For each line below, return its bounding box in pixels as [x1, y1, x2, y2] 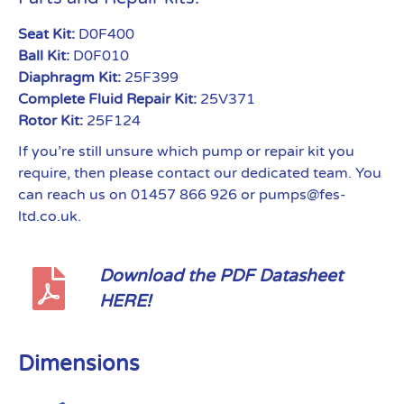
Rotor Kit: [18, 112, 83, 130]
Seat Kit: [18, 25, 75, 43]
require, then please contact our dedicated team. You [18, 164, 381, 182]
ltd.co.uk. [18, 207, 81, 225]
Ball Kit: [18, 47, 69, 65]
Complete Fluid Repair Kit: [18, 90, 197, 108]
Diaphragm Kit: [18, 69, 121, 87]
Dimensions [18, 351, 140, 377]
